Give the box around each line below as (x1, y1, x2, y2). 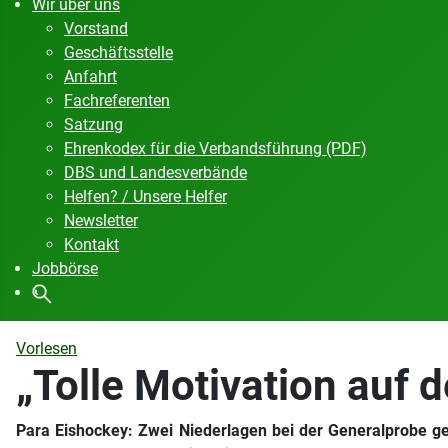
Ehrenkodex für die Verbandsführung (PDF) (64, 138, 367, 158)
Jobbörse (32, 258, 98, 278)
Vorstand (64, 18, 128, 38)
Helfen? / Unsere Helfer (64, 186, 227, 206)
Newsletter (64, 210, 138, 230)
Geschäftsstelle (64, 42, 173, 62)
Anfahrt (64, 66, 117, 86)
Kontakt (64, 234, 119, 254)
